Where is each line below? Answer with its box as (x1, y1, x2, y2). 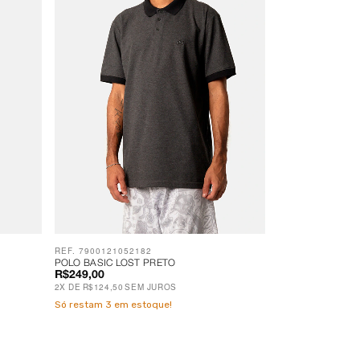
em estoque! (111, 298, 172, 310)
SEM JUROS (125, 280, 177, 292)
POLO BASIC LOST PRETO (54, 258, 176, 268)
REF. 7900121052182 (54, 244, 152, 256)
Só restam (54, 298, 105, 310)
